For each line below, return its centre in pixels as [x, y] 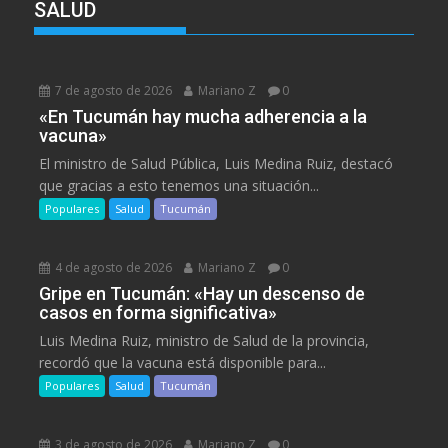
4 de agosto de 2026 [112, 267]
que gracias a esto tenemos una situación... [179, 185]
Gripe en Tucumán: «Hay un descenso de [202, 293]
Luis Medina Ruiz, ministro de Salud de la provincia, [204, 340]
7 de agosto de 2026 [112, 90]
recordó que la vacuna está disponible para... [183, 362]
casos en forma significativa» [158, 312]
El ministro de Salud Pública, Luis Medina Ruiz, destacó [216, 163]
